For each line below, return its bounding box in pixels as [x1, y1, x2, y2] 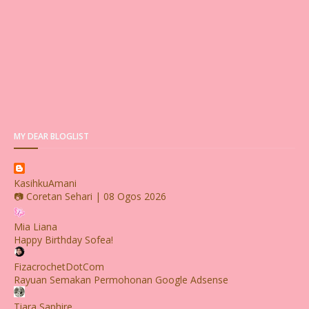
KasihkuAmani [14, 177, 77, 190]
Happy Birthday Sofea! [14, 233, 113, 247]
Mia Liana [14, 220, 57, 234]
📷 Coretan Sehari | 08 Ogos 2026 [14, 190, 166, 203]
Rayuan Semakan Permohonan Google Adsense [14, 273, 228, 287]
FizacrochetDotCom [14, 260, 104, 274]
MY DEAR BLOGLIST [14, 130, 89, 143]
